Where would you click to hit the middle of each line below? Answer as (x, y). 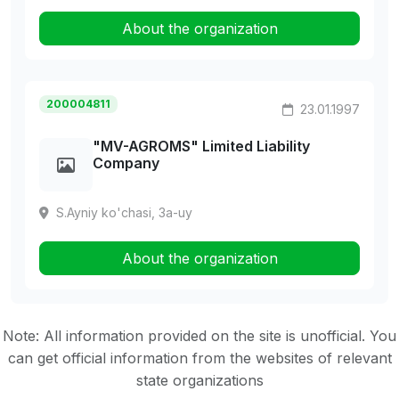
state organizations (199, 381)
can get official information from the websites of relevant (199, 358)
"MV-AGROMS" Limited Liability (201, 147)
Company (126, 163)
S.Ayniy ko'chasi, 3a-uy (124, 213)
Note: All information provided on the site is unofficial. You (199, 336)
